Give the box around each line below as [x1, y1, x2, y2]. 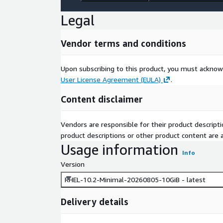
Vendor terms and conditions [61, 38, 186, 49]
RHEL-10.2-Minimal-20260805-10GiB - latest [65, 175, 206, 184]
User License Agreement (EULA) [61, 75, 161, 84]
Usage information [61, 141, 178, 158]
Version [61, 160, 85, 168]
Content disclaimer [61, 94, 143, 105]
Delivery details [61, 196, 128, 207]
